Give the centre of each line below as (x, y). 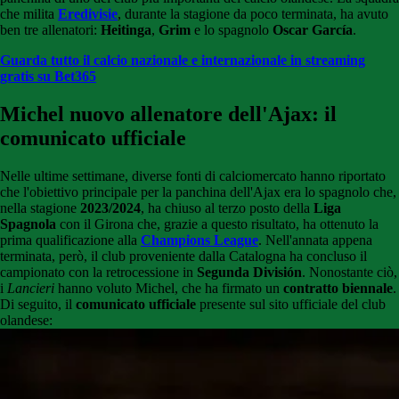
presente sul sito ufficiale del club (291, 305)
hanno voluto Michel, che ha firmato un (169, 289)
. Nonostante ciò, (350, 273)
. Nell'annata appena (315, 240)
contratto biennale (338, 289)
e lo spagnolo (232, 30)
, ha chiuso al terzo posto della (227, 208)
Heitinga (126, 30)
